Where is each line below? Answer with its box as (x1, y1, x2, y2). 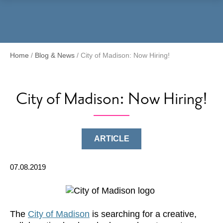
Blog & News (35, 51, 75, 59)
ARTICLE (94, 134, 129, 143)
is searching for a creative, (90, 209, 197, 219)
